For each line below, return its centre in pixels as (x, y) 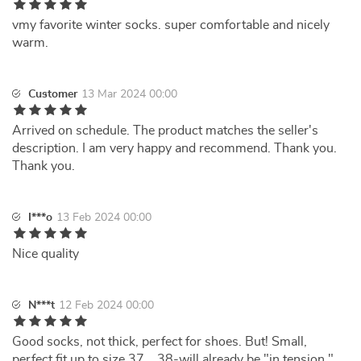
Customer (53, 94)
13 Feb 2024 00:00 (104, 218)
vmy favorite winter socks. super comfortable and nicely (171, 25)
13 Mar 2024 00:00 (129, 94)
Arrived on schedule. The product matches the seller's (165, 131)
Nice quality (46, 254)
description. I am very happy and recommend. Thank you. (174, 148)
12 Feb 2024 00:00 (106, 305)
